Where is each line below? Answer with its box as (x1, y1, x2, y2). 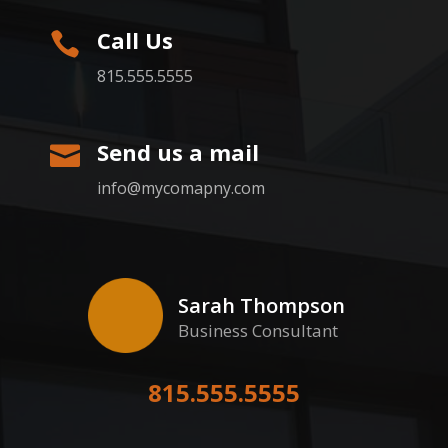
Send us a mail (97, 137, 259, 168)
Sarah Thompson (177, 292, 345, 320)
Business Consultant (177, 319, 338, 343)
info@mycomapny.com (97, 177, 265, 200)
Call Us (97, 25, 173, 56)
